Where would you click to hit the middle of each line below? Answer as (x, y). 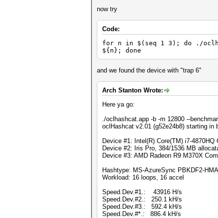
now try (107, 9)
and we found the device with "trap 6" (149, 70)
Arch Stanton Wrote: (133, 90)
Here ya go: (118, 104)
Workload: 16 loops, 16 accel (143, 177)
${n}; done (122, 50)
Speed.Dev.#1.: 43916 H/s (142, 192)
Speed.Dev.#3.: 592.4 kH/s (142, 207)
